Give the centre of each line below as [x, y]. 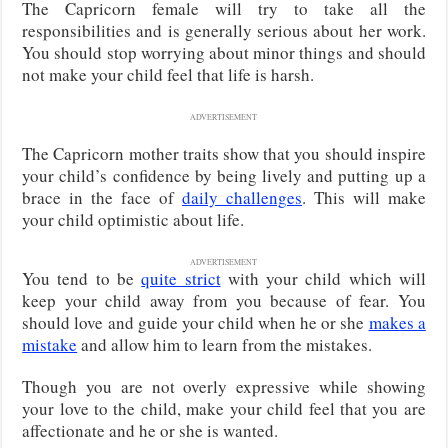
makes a [397, 322]
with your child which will [323, 278]
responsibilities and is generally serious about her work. [224, 30]
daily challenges [241, 197]
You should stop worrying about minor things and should [224, 52]
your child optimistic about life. [133, 219]
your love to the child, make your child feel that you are [224, 408]
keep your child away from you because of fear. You [224, 300]
